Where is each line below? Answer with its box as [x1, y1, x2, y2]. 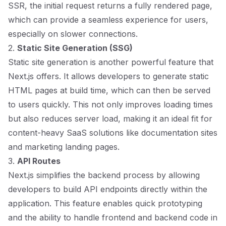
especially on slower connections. [8, 29, 138, 39]
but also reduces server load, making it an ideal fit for [8, 114, 212, 124]
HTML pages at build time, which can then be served [8, 85, 210, 95]
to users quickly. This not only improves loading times [8, 99, 213, 109]
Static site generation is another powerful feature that [8, 57, 213, 67]
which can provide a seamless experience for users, [8, 15, 208, 25]
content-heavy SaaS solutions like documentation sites [8, 128, 217, 138]
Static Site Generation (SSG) [17, 43, 133, 53]
